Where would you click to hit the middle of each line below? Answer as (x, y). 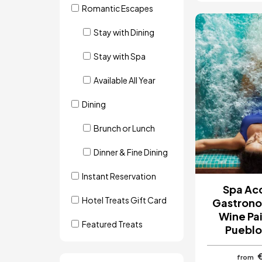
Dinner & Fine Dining (131, 152)
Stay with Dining (124, 32)
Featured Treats (112, 224)
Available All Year (125, 80)
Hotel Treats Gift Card (124, 200)
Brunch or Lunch (124, 128)
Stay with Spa (120, 56)
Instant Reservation (119, 176)
